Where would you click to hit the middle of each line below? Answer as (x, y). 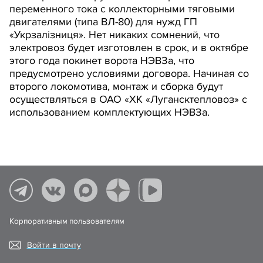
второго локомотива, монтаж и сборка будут (116, 86)
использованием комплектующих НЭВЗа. (109, 112)
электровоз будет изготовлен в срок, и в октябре (129, 48)
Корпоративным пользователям (67, 222)
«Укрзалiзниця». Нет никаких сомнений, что (114, 35)
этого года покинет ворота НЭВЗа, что (102, 60)
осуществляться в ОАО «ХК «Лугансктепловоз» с (128, 99)
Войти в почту (54, 245)
